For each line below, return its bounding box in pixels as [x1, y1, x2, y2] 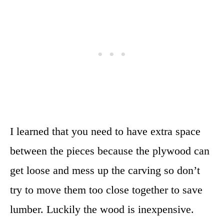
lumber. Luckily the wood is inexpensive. [10, 203, 194, 216]
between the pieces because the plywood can [10, 144, 209, 157]
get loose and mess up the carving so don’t [10, 164, 200, 177]
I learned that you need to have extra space [10, 125, 200, 138]
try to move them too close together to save [10, 183, 202, 196]
